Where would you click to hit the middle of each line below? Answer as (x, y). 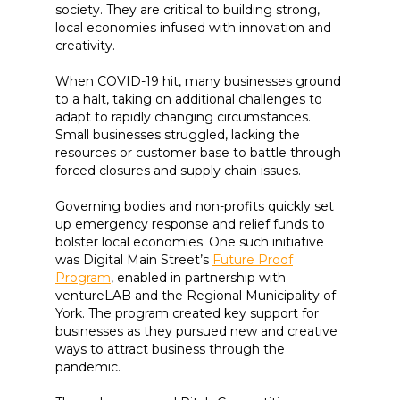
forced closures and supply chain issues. (180, 171)
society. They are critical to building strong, (187, 10)
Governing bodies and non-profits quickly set (195, 206)
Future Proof (253, 260)
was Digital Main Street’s (134, 260)
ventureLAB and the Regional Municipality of (196, 296)
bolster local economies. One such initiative (190, 242)
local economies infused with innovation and (193, 28)
